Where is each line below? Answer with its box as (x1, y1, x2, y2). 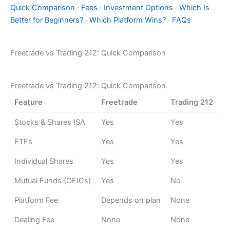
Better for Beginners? (10, 15, 83, 25)
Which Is (179, 3, 209, 13)
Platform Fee (14, 196, 59, 205)
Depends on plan (101, 196, 161, 205)
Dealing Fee (14, 215, 55, 225)
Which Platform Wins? (89, 15, 166, 25)
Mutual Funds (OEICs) (14, 176, 91, 186)
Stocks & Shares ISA (14, 118, 86, 127)
